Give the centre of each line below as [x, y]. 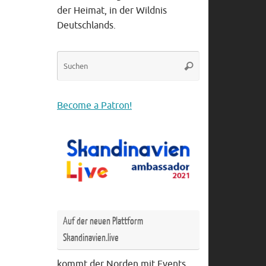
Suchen [197, 65]
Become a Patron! [94, 106]
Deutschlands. [86, 26]
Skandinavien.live [91, 238]
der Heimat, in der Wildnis [112, 11]
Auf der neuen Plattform [103, 221]
